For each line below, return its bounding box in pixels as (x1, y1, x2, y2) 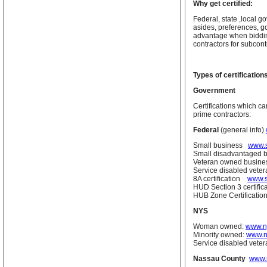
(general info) (219, 126, 266, 134)
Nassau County (193, 254, 247, 263)
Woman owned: (193, 222, 246, 231)
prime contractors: (193, 110, 251, 119)
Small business (193, 141, 248, 150)
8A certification (193, 175, 247, 183)
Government (193, 86, 235, 95)
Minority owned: (193, 231, 246, 239)
